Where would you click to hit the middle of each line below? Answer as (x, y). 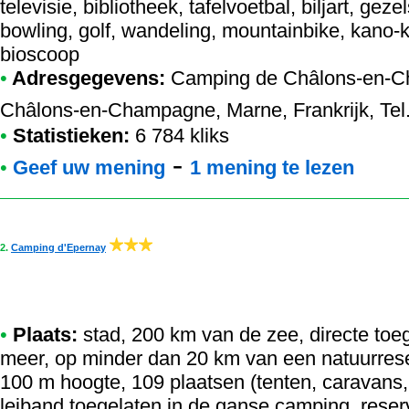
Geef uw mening (89, 168)
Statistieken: (74, 136)
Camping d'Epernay (58, 247)
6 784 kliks (182, 136)
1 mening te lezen (272, 168)
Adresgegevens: (86, 78)
